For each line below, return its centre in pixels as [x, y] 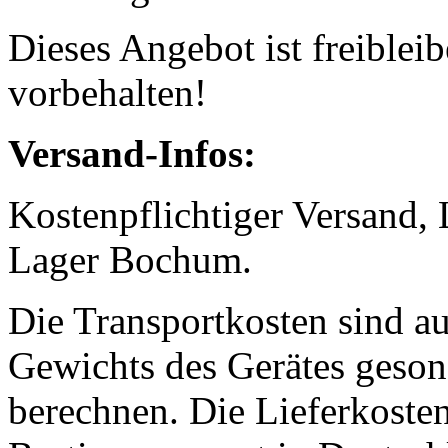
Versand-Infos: [132, 153]
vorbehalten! [107, 92]
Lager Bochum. [130, 259]
